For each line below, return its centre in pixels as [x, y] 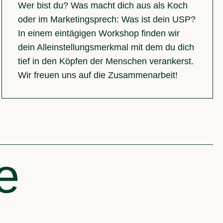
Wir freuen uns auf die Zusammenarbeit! [98, 75]
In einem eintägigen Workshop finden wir [99, 34]
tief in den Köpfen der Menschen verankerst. [106, 61]
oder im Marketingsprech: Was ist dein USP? [107, 20]
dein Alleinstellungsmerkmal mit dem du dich [106, 48]
